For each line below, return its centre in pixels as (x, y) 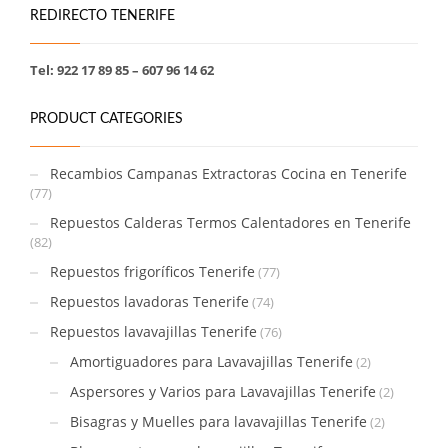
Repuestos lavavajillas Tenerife (153, 331)
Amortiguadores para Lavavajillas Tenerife (211, 361)
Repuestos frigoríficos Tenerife (152, 271)
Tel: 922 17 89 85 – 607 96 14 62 (122, 69)
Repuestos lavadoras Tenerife (149, 301)
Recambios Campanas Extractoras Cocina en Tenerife (228, 173)
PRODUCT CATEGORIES (106, 118)
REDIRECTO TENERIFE (102, 15)
